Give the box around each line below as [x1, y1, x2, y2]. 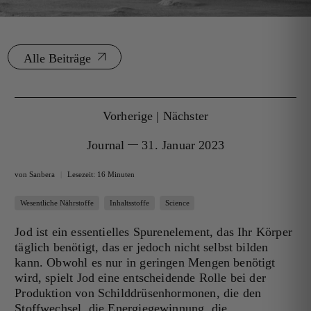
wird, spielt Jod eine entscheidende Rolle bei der [15, 270, 267, 285]
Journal [87, 137, 125, 152]
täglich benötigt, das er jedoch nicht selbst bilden [15, 239, 269, 254]
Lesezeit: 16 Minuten [67, 169, 135, 178]
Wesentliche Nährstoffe [20, 199, 94, 207]
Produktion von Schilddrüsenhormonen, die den [15, 285, 262, 300]
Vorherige [102, 108, 153, 123]
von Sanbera [15, 169, 56, 178]
